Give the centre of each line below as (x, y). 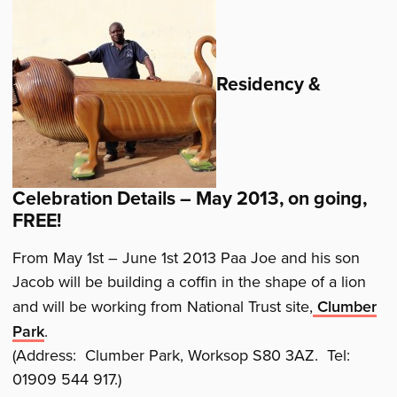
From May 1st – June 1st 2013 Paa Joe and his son (187, 258)
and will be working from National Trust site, (163, 307)
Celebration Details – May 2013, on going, (190, 199)
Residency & (269, 85)
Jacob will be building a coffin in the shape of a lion (190, 282)
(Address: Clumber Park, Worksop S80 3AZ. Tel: (184, 356)
